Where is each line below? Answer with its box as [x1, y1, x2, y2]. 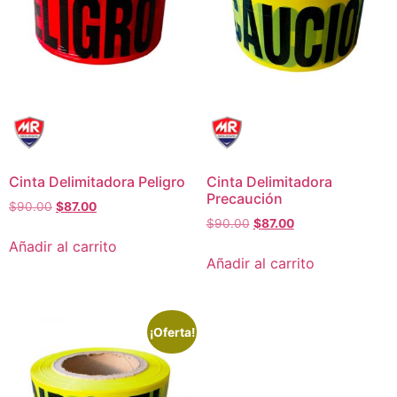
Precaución [206, 189, 283, 207]
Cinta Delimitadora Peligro [9, 172, 185, 191]
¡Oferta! [149, 324, 195, 339]
